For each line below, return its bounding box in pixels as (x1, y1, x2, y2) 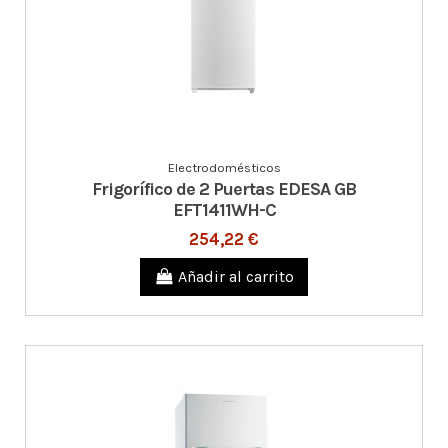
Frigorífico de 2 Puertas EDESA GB (92, 177, 356, 200)
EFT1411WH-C (172, 198, 276, 221)
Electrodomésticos (167, 160, 281, 176)
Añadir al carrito (178, 267, 295, 287)
